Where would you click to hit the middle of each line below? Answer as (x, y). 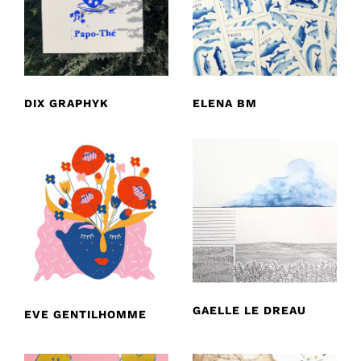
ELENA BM (225, 103)
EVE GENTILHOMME (85, 314)
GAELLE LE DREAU (249, 310)
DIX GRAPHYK (66, 103)
